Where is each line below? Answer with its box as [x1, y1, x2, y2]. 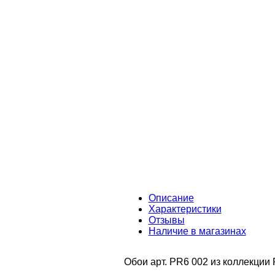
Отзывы [148, 214, 185, 225]
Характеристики [148, 203, 222, 214]
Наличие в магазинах [148, 225, 246, 236]
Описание [148, 192, 194, 203]
